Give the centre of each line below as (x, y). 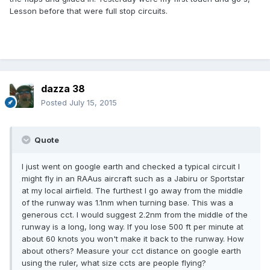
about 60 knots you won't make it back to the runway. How (133, 239)
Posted (55, 103)
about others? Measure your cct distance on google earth (131, 251)
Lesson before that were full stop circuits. (89, 11)
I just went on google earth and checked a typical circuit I (131, 167)
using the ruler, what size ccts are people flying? (114, 263)
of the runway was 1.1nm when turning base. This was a (127, 203)
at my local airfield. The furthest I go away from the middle (132, 191)
